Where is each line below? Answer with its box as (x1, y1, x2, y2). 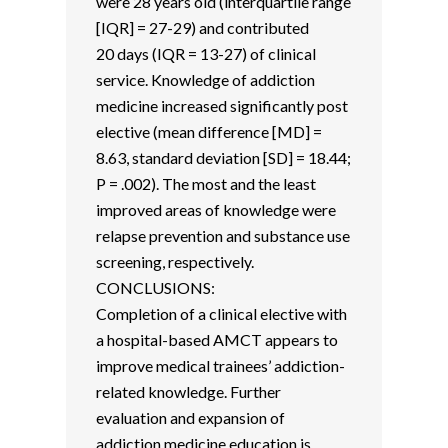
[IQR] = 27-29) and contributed (95, 18, 309, 37)
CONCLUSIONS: (95, 278, 215, 297)
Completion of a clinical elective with (95, 304, 347, 323)
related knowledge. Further (95, 382, 281, 401)
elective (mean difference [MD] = (95, 122, 322, 141)
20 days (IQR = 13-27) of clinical (95, 44, 316, 63)
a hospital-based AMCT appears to (95, 330, 338, 349)
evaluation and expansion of (95, 408, 285, 427)
